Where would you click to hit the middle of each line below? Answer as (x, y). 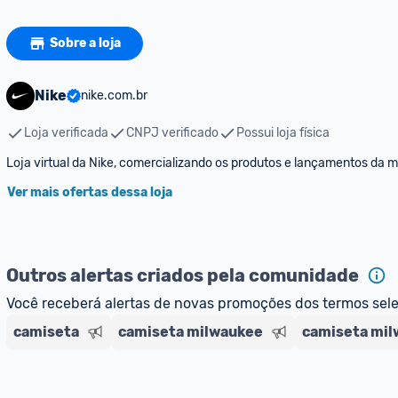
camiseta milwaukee (191, 332)
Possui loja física (283, 133)
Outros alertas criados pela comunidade (183, 275)
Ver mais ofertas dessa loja (90, 192)
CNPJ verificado (172, 133)
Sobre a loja (85, 43)
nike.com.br (114, 96)
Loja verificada (66, 133)
